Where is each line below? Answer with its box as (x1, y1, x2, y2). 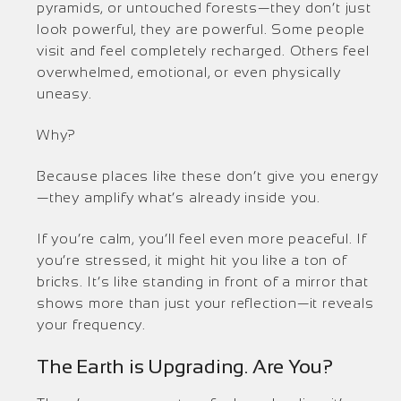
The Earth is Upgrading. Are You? (37, 355, 333, 378)
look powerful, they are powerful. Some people (37, 21, 365, 37)
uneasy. (37, 86, 92, 101)
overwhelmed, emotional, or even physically (37, 64, 341, 80)
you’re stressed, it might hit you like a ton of (37, 252, 347, 268)
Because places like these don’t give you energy (37, 168, 379, 183)
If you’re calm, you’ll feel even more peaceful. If (37, 231, 367, 246)
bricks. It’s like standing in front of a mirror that (37, 274, 369, 289)
